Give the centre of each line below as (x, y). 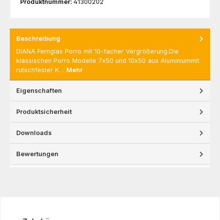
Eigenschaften (39, 91)
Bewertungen (37, 154)
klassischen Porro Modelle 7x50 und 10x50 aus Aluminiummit (108, 61)
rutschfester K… (41, 70)
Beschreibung (38, 38)
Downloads (34, 133)
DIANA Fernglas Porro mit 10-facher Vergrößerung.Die (97, 52)
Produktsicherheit (44, 112)
